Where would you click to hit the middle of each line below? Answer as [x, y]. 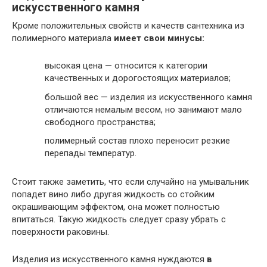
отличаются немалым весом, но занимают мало [143, 109]
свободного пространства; [100, 122]
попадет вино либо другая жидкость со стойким [113, 195]
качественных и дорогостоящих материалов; [138, 78]
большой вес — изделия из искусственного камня [148, 97]
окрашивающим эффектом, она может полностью [116, 207]
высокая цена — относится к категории [126, 66]
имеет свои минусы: [159, 38]
